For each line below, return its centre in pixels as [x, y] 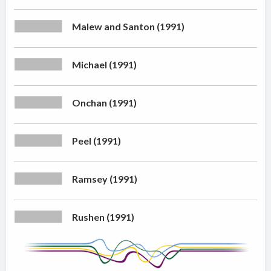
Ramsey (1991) [105, 179]
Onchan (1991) [105, 103]
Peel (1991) [97, 141]
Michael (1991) [105, 65]
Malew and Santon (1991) [129, 27]
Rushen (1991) [103, 217]
